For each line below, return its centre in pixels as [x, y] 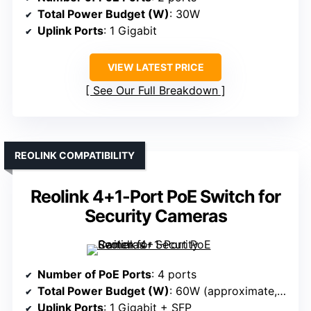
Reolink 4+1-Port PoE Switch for [155, 197]
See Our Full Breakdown [155, 91]
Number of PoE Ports [94, 275]
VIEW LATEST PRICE [155, 67]
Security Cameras [155, 216]
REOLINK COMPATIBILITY [75, 155]
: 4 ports [174, 275]
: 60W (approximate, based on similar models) [223, 291]
